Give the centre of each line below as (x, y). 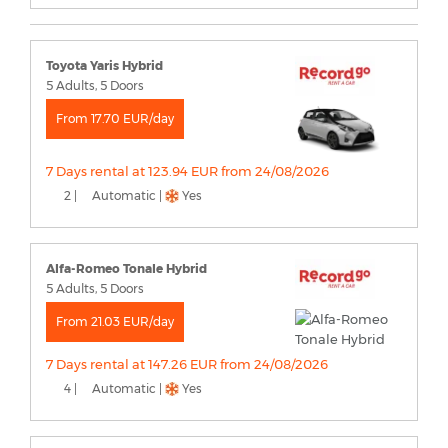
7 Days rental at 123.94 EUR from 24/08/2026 (187, 171)
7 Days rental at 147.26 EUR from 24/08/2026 (187, 364)
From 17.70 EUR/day (115, 119)
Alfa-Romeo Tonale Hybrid (126, 269)
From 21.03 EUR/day (115, 322)
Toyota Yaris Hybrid (104, 66)
